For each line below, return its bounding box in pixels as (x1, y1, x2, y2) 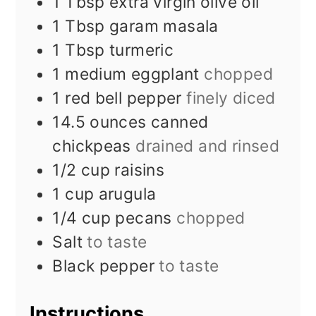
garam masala (109, 16, 219, 37)
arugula (98, 184, 157, 205)
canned (150, 112, 209, 133)
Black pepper (52, 256, 154, 276)
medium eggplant (65, 64, 200, 85)
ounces (90, 112, 147, 133)
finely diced (186, 88, 276, 109)
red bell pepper (65, 88, 182, 109)
